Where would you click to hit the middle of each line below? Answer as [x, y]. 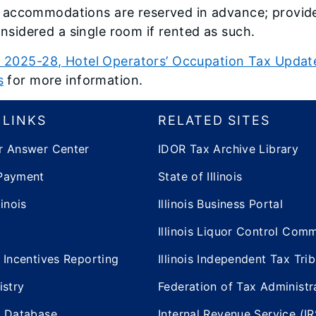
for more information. [73, 80]
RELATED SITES [214, 120]
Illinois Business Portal [221, 203]
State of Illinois [200, 176]
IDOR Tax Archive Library [229, 148]
